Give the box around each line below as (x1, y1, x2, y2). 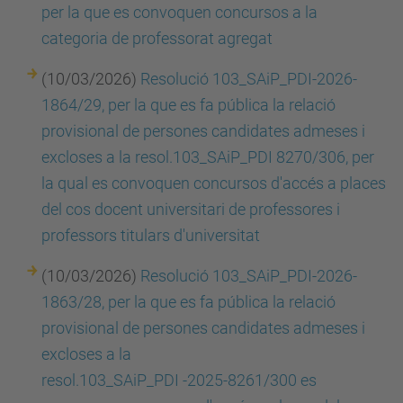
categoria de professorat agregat (41, 29, 276, 48)
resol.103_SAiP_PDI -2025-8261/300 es (41, 371, 317, 390)
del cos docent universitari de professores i (41, 200, 340, 219)
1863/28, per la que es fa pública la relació (41, 292, 336, 311)
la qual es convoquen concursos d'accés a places (41, 174, 386, 193)
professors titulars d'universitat (41, 226, 260, 245)
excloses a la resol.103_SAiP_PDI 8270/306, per (41, 148, 374, 166)
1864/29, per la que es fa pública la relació (41, 95, 336, 114)
